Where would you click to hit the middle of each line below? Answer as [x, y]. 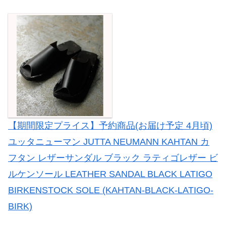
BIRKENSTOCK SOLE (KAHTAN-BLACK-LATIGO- [111, 190]
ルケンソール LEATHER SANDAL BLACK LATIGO [110, 174]
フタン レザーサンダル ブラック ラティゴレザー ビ [113, 158]
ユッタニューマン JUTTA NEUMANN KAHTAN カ [109, 142]
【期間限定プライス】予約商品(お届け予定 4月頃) [110, 126]
